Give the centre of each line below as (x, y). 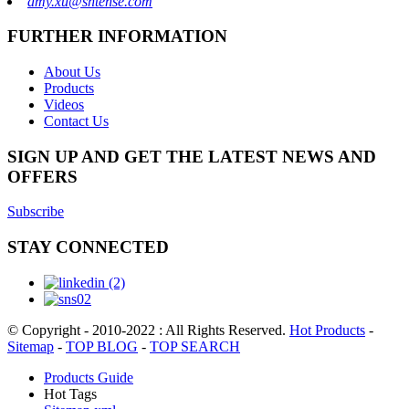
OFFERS (42, 176)
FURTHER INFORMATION (117, 37)
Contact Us (76, 121)
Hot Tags (70, 393)
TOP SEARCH (195, 346)
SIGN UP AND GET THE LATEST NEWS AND (192, 156)
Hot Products (327, 330)
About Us (72, 72)
